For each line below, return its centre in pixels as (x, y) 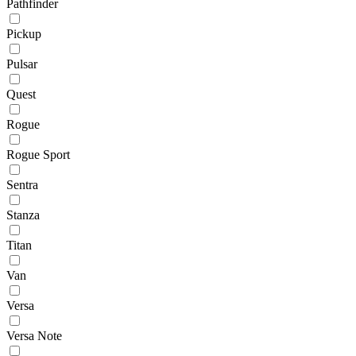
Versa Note (34, 335)
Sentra (22, 184)
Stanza (23, 215)
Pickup (24, 33)
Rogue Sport (38, 154)
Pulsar (22, 64)
